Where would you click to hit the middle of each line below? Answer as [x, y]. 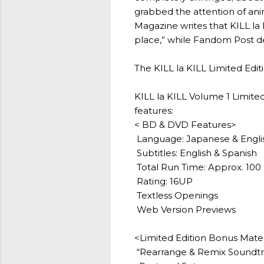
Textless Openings [176, 195]
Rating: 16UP [164, 181]
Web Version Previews [185, 209]
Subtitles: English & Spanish [196, 153]
